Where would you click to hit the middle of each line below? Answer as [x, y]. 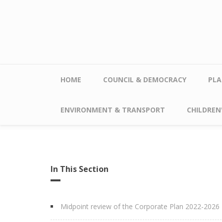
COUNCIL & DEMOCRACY [145, 80]
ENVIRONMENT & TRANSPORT [113, 110]
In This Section [80, 169]
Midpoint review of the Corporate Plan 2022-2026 [140, 206]
